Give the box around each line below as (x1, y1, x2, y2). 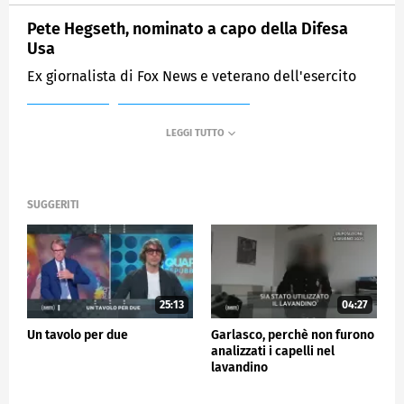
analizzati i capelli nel (211, 343, 335, 359)
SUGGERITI (27, 198, 79, 212)
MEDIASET (46, 113, 90, 125)
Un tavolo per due (27, 326, 128, 343)
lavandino (211, 359, 268, 375)
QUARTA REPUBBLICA (137, 113, 231, 125)
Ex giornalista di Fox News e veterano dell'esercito (27, 67, 356, 85)
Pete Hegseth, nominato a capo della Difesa (27, 18, 348, 39)
